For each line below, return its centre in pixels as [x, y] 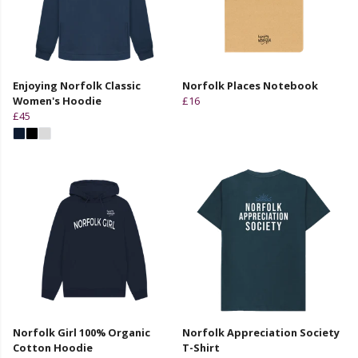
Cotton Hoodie [53, 347]
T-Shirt [201, 347]
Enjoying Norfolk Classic [77, 85]
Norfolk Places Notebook [250, 85]
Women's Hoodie [57, 100]
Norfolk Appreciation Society [261, 332]
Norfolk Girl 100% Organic [82, 332]
